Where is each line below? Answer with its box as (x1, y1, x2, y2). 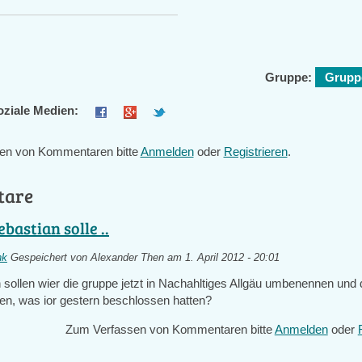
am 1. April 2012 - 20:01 (164, 252, 280, 263)
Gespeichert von (7, 252, 91, 263)
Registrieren (223, 145, 288, 158)
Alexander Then (90, 252, 165, 263)
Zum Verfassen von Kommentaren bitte (65, 322, 275, 336)
